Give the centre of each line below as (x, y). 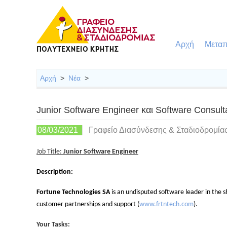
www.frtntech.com (166, 205)
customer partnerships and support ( (88, 205)
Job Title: (50, 152)
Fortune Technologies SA (73, 193)
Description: (55, 172)
